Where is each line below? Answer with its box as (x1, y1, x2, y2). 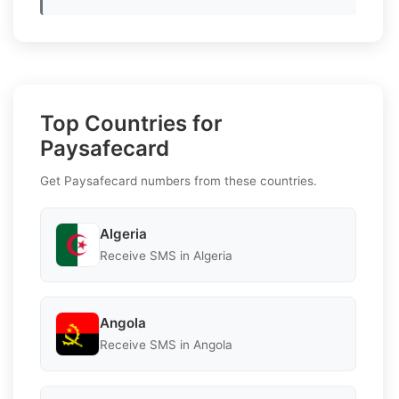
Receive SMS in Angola (100, 338, 232, 353)
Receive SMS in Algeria (100, 248, 232, 264)
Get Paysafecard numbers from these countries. (40, 173, 317, 188)
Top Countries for (40, 110, 223, 136)
